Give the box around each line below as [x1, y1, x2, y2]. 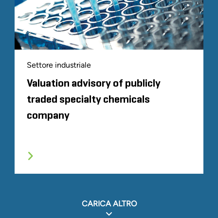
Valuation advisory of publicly [27, 78, 161, 90]
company [27, 110, 70, 122]
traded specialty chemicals [27, 94, 150, 106]
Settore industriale [27, 60, 91, 70]
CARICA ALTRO [81, 199, 137, 209]
